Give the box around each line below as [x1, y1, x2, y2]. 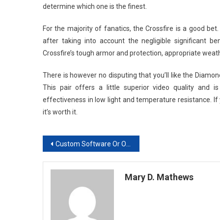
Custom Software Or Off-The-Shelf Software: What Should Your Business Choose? [55, 139, 126, 148]
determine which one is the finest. [43, 2, 147, 10]
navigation [42, 155, 113, 172]
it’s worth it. [43, 108, 78, 116]
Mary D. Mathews [125, 171, 194, 182]
